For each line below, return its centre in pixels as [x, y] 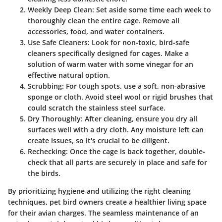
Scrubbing [45, 86]
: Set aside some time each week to [152, 10]
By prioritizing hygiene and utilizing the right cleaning [99, 191]
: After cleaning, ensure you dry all [139, 119]
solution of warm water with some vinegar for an [111, 64]
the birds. [44, 173]
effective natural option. [69, 75]
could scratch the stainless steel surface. [97, 108]
